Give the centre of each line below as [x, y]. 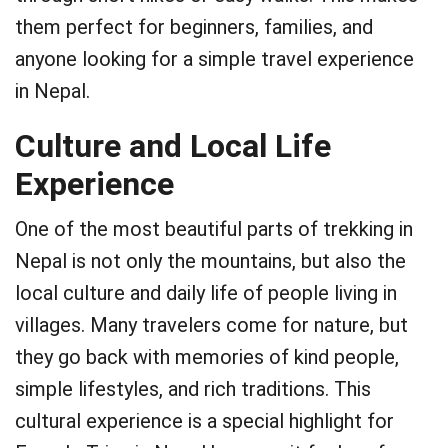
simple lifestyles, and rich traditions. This [193, 389]
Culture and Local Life [173, 146]
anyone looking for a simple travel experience [214, 59]
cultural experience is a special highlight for [204, 421]
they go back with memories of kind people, [207, 357]
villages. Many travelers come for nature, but [211, 325]
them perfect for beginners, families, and [194, 27]
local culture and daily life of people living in [206, 293]
